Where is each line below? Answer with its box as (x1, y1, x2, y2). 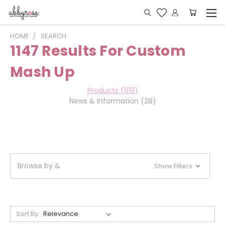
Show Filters (154, 161, 194, 171)
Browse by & (18, 161, 60, 171)
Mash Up (10, 62, 75, 82)
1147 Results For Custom (10, 41, 186, 61)
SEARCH (41, 31, 66, 41)
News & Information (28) (69, 96, 156, 106)
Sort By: (16, 209, 40, 218)
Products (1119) (87, 85, 138, 95)
